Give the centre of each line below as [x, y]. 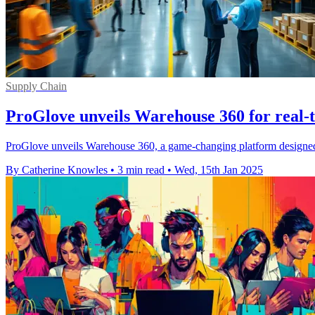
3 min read [141, 169]
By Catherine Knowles [57, 169]
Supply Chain [36, 86]
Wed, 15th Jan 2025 [219, 169]
